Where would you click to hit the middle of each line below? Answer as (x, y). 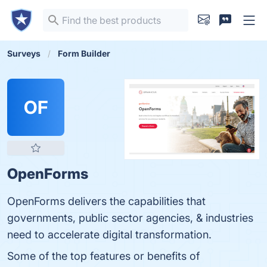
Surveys (24, 53)
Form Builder (84, 53)
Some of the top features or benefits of (103, 256)
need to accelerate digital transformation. (109, 235)
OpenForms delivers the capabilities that (106, 201)
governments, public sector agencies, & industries (130, 218)
